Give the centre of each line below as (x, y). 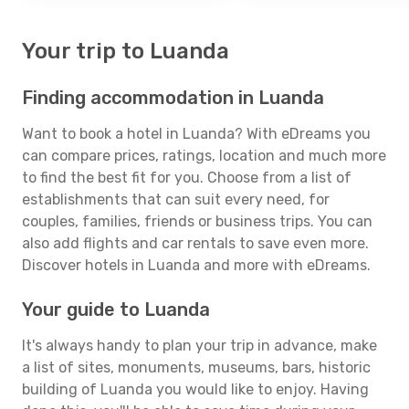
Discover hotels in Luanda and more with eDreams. (196, 265)
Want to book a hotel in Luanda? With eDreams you (196, 134)
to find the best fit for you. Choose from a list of (187, 178)
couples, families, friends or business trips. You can (197, 221)
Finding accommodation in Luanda (173, 98)
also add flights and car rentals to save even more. (195, 243)
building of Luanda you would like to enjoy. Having (195, 389)
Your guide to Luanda (116, 309)
